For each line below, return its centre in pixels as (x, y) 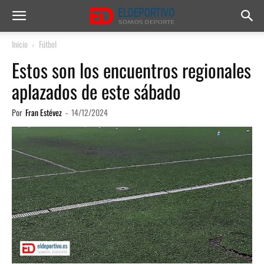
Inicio (20, 44)
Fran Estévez (44, 112)
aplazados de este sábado (96, 91)
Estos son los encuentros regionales (131, 70)
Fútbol (48, 44)
